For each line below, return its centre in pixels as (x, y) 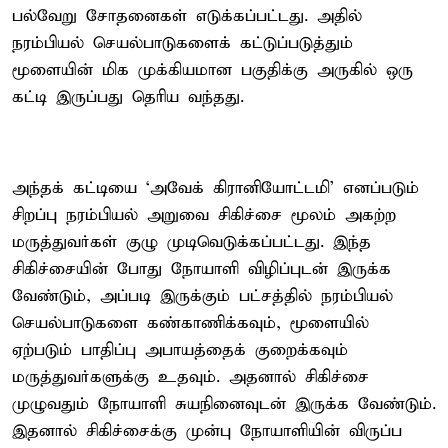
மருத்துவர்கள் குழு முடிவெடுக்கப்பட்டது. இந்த (191, 242)
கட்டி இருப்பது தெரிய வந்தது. (128, 97)
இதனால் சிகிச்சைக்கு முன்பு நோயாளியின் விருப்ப (207, 431)
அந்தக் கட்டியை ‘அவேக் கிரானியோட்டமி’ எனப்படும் (215, 188)
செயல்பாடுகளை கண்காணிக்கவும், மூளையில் (190, 323)
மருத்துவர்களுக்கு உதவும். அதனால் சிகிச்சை (190, 377)
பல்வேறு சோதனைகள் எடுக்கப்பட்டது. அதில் (187, 16)
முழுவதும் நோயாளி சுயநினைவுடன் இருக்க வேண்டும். (224, 404)
